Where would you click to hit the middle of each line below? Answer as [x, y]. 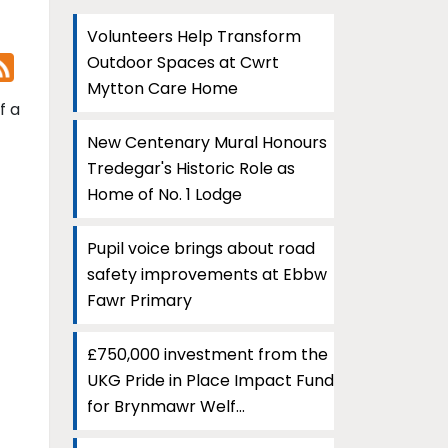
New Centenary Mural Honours [207, 142]
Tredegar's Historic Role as [191, 168]
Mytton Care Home [162, 88]
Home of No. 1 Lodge [164, 194]
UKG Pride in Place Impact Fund [210, 380]
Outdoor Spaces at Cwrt [183, 62]
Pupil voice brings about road [201, 248]
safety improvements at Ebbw [207, 274]
